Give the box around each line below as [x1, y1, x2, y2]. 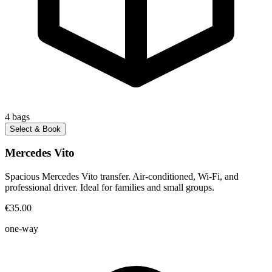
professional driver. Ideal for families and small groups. [5, 182, 214, 192]
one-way [5, 223, 38, 234]
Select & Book [10, 124, 61, 134]
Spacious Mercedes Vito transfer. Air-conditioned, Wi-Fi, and [5, 171, 239, 182]
